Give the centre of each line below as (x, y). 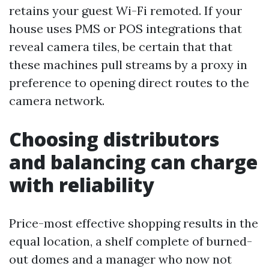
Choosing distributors (114, 139)
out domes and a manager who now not (120, 259)
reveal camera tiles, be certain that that (121, 47)
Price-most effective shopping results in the (134, 223)
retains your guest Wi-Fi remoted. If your (125, 11)
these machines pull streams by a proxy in (128, 65)
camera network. (57, 101)
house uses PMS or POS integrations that (125, 29)
